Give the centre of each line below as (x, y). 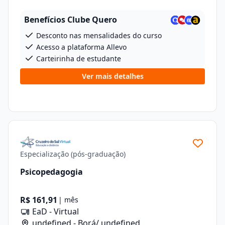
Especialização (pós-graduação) (73, 154)
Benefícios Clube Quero (71, 20)
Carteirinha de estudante (78, 59)
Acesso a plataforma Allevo (80, 47)
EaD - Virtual (54, 211)
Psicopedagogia (51, 172)
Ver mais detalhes (113, 76)
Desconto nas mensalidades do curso (98, 35)
